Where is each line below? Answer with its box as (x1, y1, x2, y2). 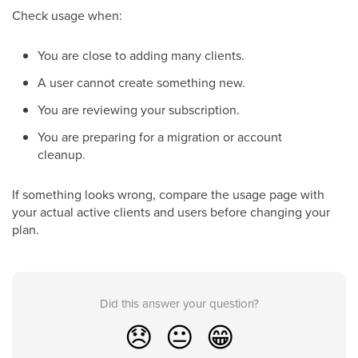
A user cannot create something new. (38, 74, 245, 91)
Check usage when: (12, 6, 122, 24)
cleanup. (38, 145, 86, 163)
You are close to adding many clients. (38, 46, 245, 64)
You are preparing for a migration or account (38, 128, 282, 145)
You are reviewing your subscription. (38, 101, 240, 118)
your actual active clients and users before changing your (12, 203, 330, 221)
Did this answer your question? (99, 295, 259, 312)
